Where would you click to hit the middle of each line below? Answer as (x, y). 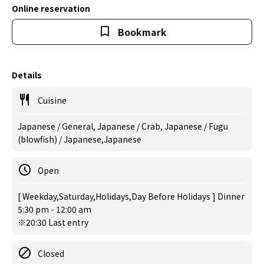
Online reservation (51, 8)
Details (27, 75)
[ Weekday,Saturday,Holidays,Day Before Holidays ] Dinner (131, 196)
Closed (51, 253)
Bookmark (142, 32)
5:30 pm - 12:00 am (55, 209)
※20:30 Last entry (53, 222)
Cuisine (52, 100)
